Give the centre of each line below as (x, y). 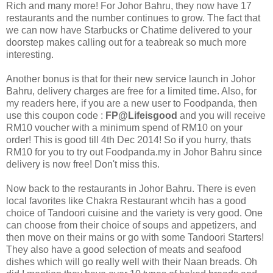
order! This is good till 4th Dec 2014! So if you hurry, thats (129, 140)
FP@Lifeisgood (141, 115)
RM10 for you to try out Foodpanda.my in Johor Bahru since (134, 152)
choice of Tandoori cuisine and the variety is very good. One (134, 213)
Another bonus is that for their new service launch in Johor (131, 79)
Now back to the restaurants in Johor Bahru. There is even (131, 189)
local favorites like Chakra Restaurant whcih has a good (126, 201)
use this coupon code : (56, 115)
